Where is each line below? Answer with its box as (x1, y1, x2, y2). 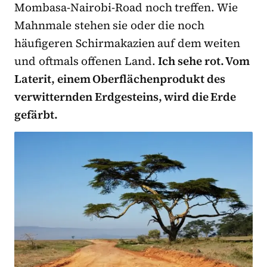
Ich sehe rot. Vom (158, 53, 250, 69)
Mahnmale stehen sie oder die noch (14, 17, 205, 33)
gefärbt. (14, 107, 58, 123)
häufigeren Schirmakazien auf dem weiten (14, 35, 241, 51)
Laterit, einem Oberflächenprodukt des (14, 71, 225, 87)
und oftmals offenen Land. (14, 53, 159, 69)
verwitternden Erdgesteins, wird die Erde (14, 89, 237, 105)
